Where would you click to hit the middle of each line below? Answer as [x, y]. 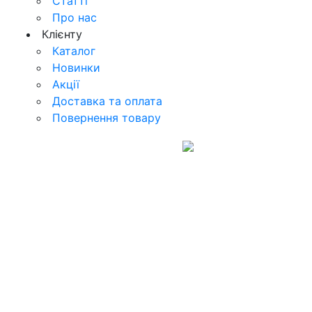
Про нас [73, 17]
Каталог [72, 50]
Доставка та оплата [106, 101]
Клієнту [60, 34]
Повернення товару [105, 117]
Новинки [75, 67]
